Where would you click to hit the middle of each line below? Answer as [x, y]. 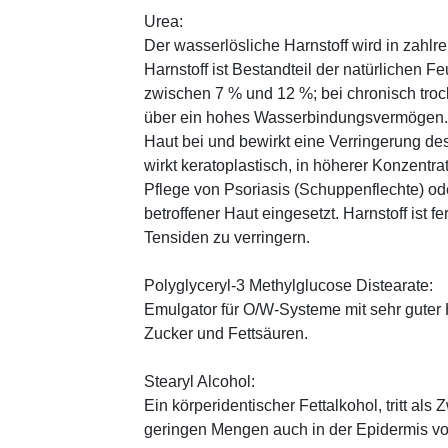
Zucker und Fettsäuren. [226, 333]
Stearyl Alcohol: [199, 381]
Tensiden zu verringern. [227, 237]
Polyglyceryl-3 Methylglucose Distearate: [288, 285]
